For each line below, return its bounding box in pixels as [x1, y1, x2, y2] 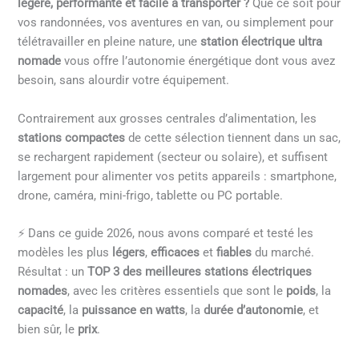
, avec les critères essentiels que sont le [67, 283, 287, 298]
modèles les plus [18, 244, 113, 260]
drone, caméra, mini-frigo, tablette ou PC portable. [18, 188, 284, 203]
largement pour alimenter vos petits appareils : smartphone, [18, 168, 337, 184]
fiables [216, 244, 252, 260]
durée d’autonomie [204, 302, 304, 317]
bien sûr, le [18, 321, 79, 337]
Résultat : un [18, 264, 88, 279]
